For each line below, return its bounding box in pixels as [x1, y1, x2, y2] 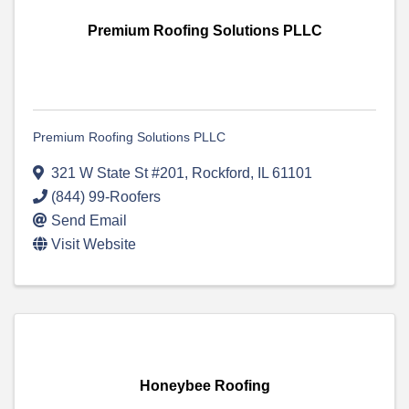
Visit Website [51, 236, 136, 253]
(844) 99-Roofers [51, 189, 161, 205]
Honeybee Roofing [139, 378, 270, 394]
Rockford [192, 165, 250, 182]
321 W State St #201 [51, 165, 184, 182]
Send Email [51, 213, 127, 229]
